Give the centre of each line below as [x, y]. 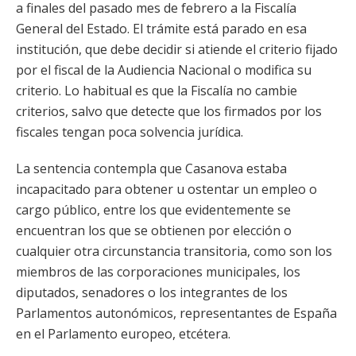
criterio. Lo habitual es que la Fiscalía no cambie [157, 91]
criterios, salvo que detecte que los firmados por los [169, 111]
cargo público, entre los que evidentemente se [153, 210]
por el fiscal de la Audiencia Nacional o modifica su [164, 70]
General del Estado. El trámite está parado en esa [161, 29]
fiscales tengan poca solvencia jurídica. [130, 132]
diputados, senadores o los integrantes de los [152, 292]
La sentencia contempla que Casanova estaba [151, 168]
